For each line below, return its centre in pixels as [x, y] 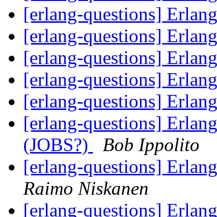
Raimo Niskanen [86, 188]
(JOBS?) [58, 145]
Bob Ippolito [151, 145]
